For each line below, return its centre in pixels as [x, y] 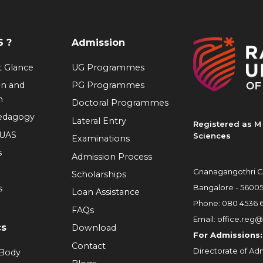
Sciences [212, 136]
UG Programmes [108, 67]
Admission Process [112, 156]
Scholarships [99, 174]
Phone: [207, 203]
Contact [88, 246]
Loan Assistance [105, 192]
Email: [205, 219]
